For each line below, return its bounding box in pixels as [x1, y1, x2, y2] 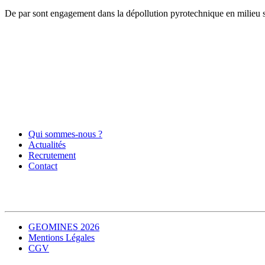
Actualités [28, 140, 66, 150]
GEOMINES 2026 [28, 222, 99, 232]
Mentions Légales [28, 232, 95, 243]
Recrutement [28, 150, 76, 161]
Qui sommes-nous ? [28, 129, 102, 140]
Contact [28, 161, 57, 172]
